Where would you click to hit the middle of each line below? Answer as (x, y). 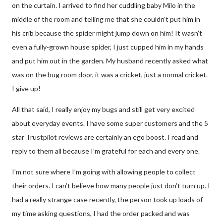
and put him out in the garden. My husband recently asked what (110, 60)
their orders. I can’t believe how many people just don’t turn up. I (111, 185)
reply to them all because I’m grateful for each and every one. (106, 151)
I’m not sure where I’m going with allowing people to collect (104, 171)
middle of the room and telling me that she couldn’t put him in (106, 19)
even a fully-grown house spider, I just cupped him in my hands (108, 47)
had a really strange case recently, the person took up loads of (107, 199)
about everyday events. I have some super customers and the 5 (110, 123)
